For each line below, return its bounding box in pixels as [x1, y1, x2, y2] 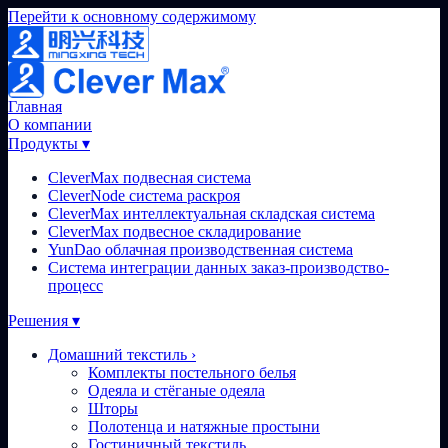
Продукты [8, 135, 82, 152]
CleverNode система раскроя [48, 187, 240, 204]
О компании [8, 116, 92, 133]
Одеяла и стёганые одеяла [88, 382, 265, 399]
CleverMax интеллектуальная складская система [48, 205, 375, 222]
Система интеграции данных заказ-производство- [48, 259, 389, 276]
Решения [8, 312, 72, 329]
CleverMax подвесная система [48, 169, 251, 186]
